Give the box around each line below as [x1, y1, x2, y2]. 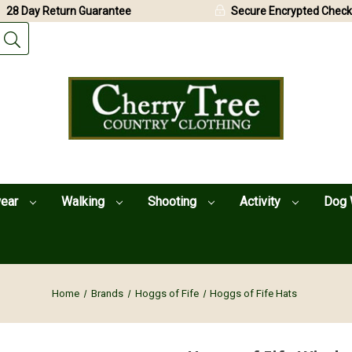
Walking [60, 193, 108, 209]
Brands [90, 287, 123, 299]
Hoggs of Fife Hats [210, 287, 298, 299]
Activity [239, 193, 284, 209]
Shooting [147, 193, 200, 209]
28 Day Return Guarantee [6, 5, 131, 17]
